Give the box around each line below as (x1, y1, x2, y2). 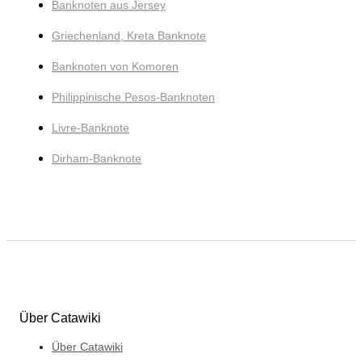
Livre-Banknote (52, 121, 129, 135)
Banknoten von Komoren (52, 60, 179, 74)
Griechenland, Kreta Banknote (52, 29, 206, 43)
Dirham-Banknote (52, 152, 141, 166)
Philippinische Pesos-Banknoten (52, 90, 215, 104)
